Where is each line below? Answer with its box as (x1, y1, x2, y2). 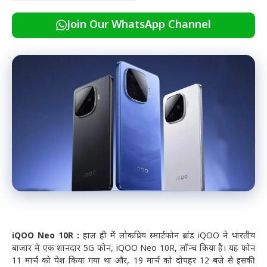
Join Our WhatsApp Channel (67, 18, 211, 32)
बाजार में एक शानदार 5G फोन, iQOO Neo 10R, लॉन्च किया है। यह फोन (12, 243, 255, 255)
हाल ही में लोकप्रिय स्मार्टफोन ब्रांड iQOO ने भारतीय (83, 231, 255, 243)
